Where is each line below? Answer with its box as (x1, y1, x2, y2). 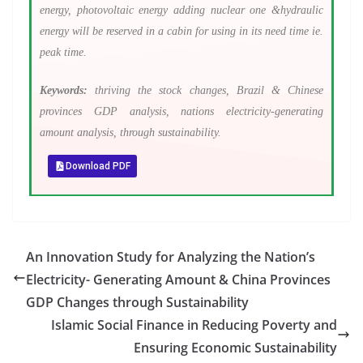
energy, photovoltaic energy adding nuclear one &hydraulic (40, 4, 323, 16)
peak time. (40, 46, 93, 58)
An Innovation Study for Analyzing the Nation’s (26, 248, 315, 266)
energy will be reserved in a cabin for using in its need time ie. (40, 25, 323, 37)
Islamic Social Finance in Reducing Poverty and (51, 316, 337, 334)
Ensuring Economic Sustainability (134, 339, 337, 357)
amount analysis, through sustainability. (40, 126, 221, 139)
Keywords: (40, 84, 88, 96)
